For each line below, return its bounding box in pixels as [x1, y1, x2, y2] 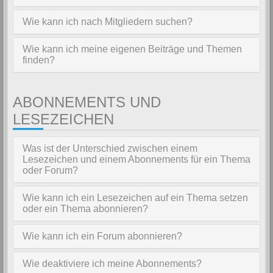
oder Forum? [23, 165, 78, 175]
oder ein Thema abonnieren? [23, 204, 148, 214]
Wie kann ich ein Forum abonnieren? [23, 231, 182, 241]
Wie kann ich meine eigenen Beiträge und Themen [23, 44, 242, 54]
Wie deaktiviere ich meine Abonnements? [23, 258, 202, 269]
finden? [23, 55, 55, 65]
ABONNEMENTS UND [13, 94, 161, 110]
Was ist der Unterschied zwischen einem [23, 143, 197, 154]
